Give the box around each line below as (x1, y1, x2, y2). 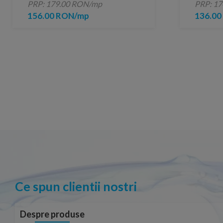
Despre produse (20, 209, 85, 220)
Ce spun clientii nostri (15, 179, 137, 194)
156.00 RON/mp (27, 10, 89, 21)
